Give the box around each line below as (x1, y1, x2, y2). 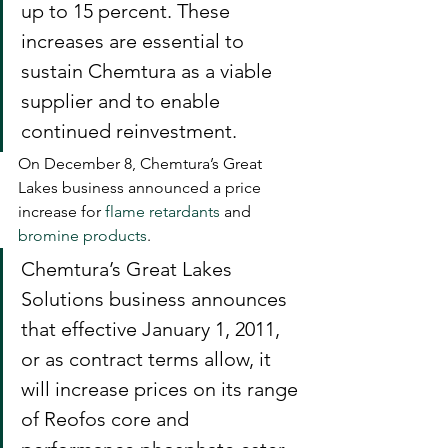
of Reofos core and (21, 407, 194, 431)
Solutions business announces (21, 287, 292, 311)
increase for (18, 202, 105, 221)
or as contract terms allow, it (21, 347, 276, 371)
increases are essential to (21, 29, 249, 53)
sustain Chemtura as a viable (21, 59, 277, 83)
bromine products (18, 226, 147, 245)
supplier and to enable (21, 89, 225, 113)
